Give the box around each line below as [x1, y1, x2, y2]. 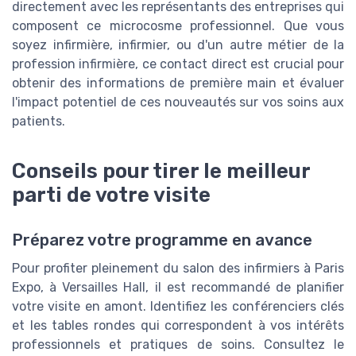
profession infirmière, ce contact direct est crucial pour [12, 56, 344, 72]
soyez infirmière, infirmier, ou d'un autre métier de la [12, 37, 344, 52]
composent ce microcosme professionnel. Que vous [12, 17, 344, 33]
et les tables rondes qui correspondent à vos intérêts [12, 317, 344, 333]
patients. [12, 113, 65, 129]
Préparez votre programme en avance [12, 230, 312, 250]
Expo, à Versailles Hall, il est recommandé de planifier [12, 279, 344, 295]
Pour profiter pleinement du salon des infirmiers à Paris [12, 260, 344, 276]
